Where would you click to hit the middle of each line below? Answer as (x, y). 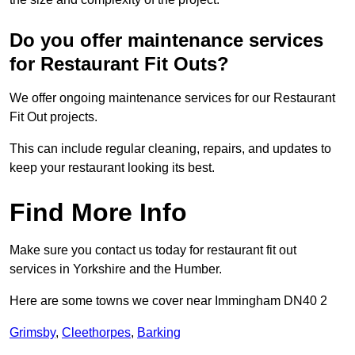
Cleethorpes (96, 333)
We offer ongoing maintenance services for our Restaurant (172, 98)
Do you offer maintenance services (166, 40)
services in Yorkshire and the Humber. (116, 269)
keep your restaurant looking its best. (112, 168)
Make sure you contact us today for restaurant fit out (153, 250)
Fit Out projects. (53, 117)
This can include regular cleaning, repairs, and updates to (170, 149)
